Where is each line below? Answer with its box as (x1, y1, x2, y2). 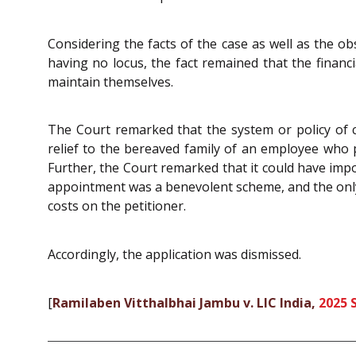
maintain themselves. (48, 72, 173, 91)
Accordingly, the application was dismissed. (48, 245, 301, 263)
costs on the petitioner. (48, 197, 186, 215)
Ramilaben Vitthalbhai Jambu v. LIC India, (52, 293, 319, 311)
